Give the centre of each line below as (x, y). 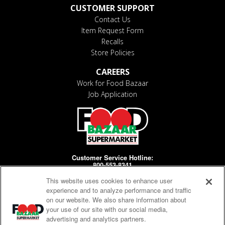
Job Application (113, 94)
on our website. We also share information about (117, 200)
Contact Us (113, 19)
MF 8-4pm (113, 189)
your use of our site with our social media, (107, 209)
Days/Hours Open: (113, 181)
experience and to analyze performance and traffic (119, 190)
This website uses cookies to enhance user (109, 181)
